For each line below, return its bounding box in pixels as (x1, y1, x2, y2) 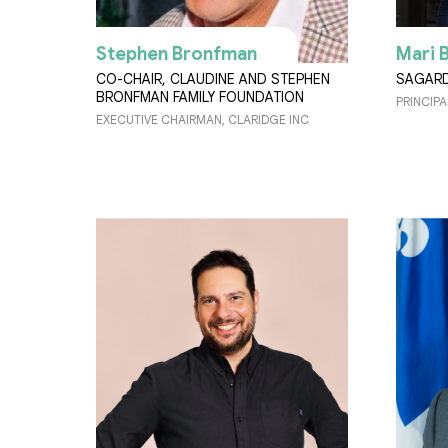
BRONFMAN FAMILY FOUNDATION (96, 88, 304, 107)
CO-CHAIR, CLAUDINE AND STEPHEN (96, 70, 330, 89)
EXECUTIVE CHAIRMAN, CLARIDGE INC (96, 112, 309, 128)
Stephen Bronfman (96, 43, 257, 66)
